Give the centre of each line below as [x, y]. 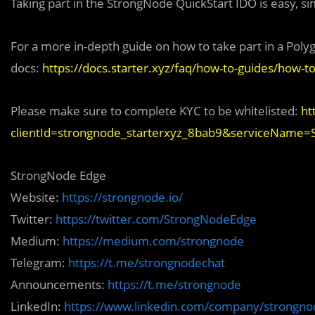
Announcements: [59, 284]
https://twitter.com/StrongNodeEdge [156, 219]
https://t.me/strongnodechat [147, 263]
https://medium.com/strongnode [153, 241]
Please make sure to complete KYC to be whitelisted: [156, 111]
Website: [36, 197]
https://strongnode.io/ [122, 197]
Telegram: [39, 263]
